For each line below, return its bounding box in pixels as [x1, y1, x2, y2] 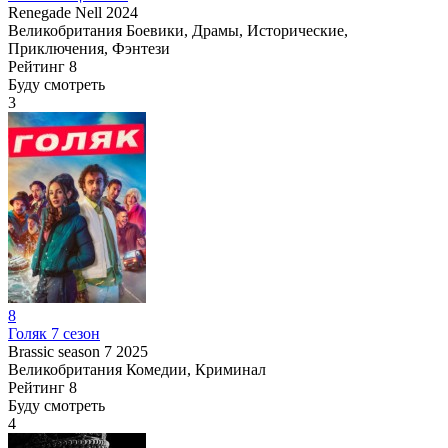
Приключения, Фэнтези [8, 39, 170, 57]
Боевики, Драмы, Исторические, [126, 21, 348, 39]
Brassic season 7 [8, 342, 112, 360]
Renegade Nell [8, 3, 102, 21]
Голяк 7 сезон [8, 324, 100, 342]
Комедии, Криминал [126, 360, 266, 378]
